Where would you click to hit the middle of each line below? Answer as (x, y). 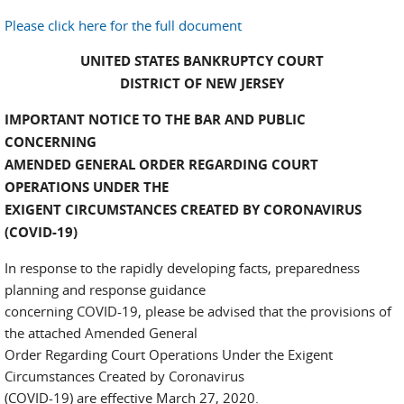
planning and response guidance (105, 289)
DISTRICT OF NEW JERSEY (202, 83)
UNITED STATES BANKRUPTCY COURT (202, 61)
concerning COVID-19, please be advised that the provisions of (198, 311)
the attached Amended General (101, 333)
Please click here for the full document (123, 25)
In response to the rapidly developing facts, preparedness (182, 268)
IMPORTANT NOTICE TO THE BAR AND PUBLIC (155, 119)
